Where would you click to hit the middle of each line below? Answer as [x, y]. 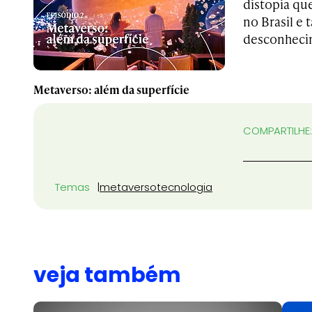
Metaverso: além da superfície [111, 89]
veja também [107, 275]
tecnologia [185, 187]
